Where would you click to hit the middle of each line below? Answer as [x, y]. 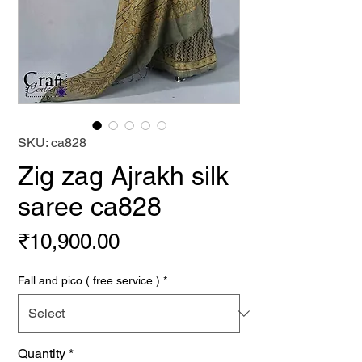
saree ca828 [90, 206]
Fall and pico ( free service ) [89, 280]
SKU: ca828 [52, 143]
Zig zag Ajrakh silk [123, 176]
